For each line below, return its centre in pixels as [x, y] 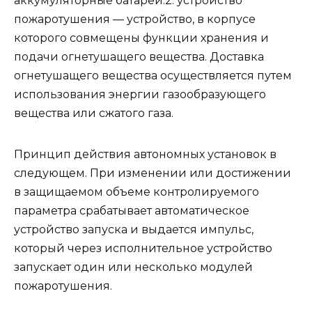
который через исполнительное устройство [143, 249]
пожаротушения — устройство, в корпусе [135, 19]
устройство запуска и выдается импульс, [134, 230]
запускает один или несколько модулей [133, 267]
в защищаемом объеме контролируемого [136, 192]
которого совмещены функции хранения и [141, 38]
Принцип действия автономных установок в [145, 155]
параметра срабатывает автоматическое [132, 211]
